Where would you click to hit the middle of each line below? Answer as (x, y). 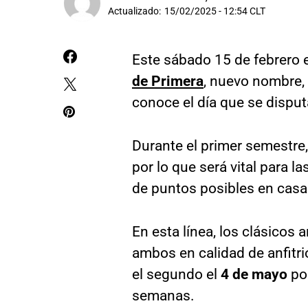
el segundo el (176, 274)
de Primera (168, 81)
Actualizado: (134, 11)
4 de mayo (254, 274)
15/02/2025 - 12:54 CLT (215, 11)
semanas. (163, 296)
